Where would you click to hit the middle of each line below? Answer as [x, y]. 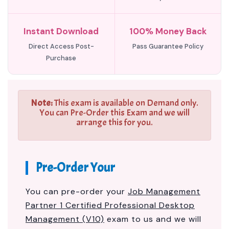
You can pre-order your [77, 191]
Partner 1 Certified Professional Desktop [110, 205]
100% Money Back [168, 31]
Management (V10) [65, 219]
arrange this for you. [114, 122]
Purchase [61, 58]
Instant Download [61, 31]
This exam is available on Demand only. [125, 103]
